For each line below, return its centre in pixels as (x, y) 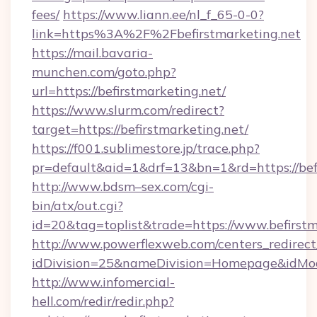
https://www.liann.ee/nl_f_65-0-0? (163, 15)
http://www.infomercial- (103, 282)
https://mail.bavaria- (92, 53)
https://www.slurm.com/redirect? (128, 110)
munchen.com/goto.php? (104, 72)
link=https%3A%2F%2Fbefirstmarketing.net (166, 34)
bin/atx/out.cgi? (77, 206)
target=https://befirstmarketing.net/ (140, 129)
